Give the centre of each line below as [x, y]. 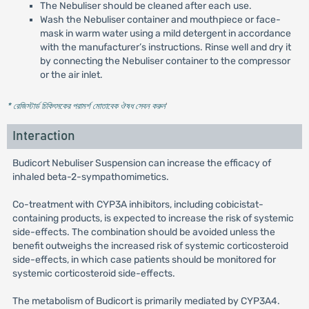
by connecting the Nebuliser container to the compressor [165, 61]
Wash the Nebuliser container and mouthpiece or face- [160, 20]
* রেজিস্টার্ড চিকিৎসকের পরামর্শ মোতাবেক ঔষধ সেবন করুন [86, 106]
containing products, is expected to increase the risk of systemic [153, 218]
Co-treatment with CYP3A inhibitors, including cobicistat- [138, 205]
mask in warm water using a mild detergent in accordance [165, 33]
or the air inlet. [71, 75]
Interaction [43, 136]
